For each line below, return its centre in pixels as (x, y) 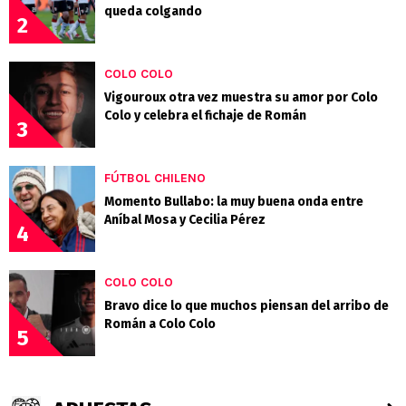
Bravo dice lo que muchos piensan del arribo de (246, 305)
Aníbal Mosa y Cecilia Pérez (185, 219)
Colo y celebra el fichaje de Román (205, 115)
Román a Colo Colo (160, 324)
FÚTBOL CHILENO (155, 178)
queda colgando (153, 11)
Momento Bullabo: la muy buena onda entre (234, 201)
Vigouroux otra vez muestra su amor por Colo (241, 97)
